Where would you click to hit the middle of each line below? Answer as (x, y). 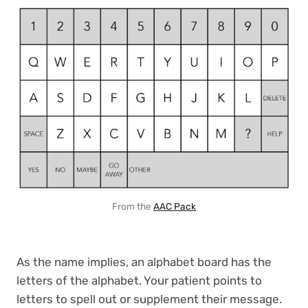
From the (133, 206)
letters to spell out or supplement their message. (149, 299)
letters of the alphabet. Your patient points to (139, 280)
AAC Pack (175, 206)
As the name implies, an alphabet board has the (144, 262)
